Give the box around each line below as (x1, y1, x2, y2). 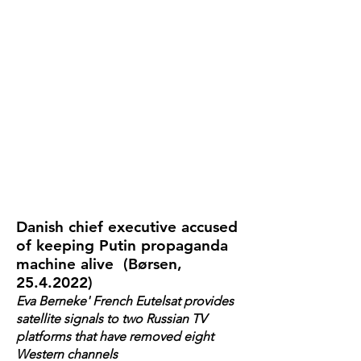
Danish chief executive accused (16, 218, 238, 236)
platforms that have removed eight (16, 329, 214, 344)
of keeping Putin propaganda (16, 236, 228, 255)
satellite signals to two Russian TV (16, 311, 206, 326)
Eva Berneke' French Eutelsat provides (16, 293, 234, 309)
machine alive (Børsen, (16, 255, 182, 273)
